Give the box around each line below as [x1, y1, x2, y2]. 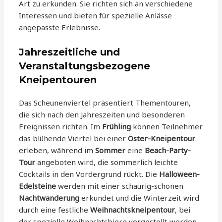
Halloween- [159, 168, 200, 179]
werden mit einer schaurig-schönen [56, 180, 184, 191]
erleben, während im [19, 145, 96, 155]
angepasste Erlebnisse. [19, 22, 101, 32]
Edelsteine [19, 180, 56, 191]
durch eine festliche [19, 204, 91, 215]
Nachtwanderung [19, 192, 80, 203]
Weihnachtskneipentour [90, 204, 175, 215]
